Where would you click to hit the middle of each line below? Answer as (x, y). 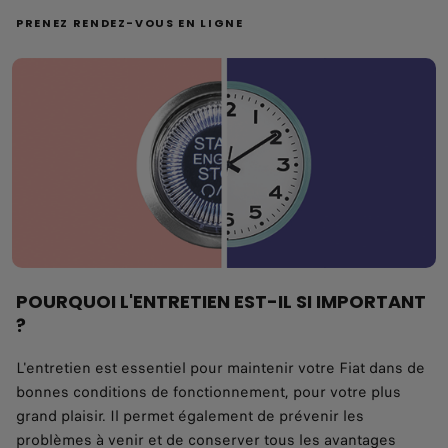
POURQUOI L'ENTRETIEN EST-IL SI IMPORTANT (221, 302)
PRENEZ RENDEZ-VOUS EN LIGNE (130, 22)
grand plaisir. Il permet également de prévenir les (190, 416)
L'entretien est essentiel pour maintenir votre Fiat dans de (220, 368)
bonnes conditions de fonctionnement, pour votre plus (208, 392)
